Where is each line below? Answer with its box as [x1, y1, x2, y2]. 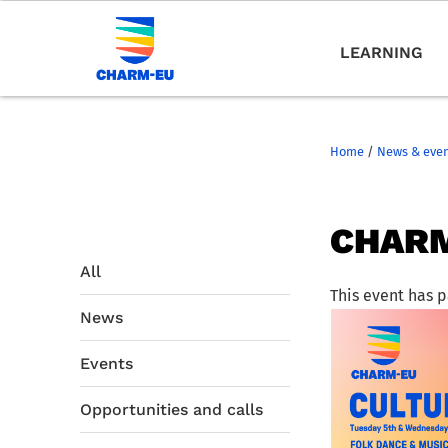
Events [79, 353, 133, 373]
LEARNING [339, 43, 423, 63]
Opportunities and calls [79, 399, 263, 419]
